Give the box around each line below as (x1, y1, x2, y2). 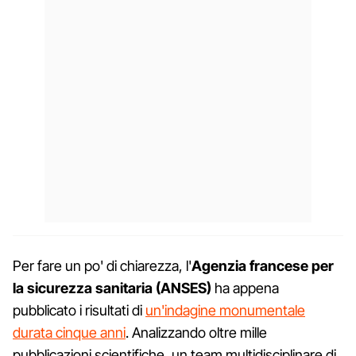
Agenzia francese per (192, 257, 334, 274)
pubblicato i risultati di (13, 301, 145, 319)
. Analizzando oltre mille (126, 323, 267, 341)
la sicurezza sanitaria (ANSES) (13, 279, 211, 296)
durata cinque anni (13, 323, 126, 341)
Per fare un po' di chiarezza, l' (13, 257, 192, 274)
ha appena (211, 279, 279, 296)
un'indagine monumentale (145, 301, 305, 319)
